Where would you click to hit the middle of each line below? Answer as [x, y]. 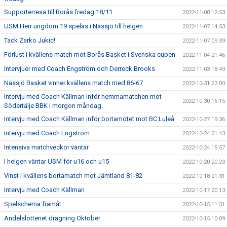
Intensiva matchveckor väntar [46, 147]
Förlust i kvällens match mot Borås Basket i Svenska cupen [90, 55]
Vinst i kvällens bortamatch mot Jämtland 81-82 [73, 176]
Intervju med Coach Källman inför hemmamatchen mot [83, 97]
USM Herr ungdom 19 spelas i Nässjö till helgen [73, 26]
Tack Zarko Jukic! [30, 41]
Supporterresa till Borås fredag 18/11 [58, 12]
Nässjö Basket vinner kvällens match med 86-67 [73, 83]
